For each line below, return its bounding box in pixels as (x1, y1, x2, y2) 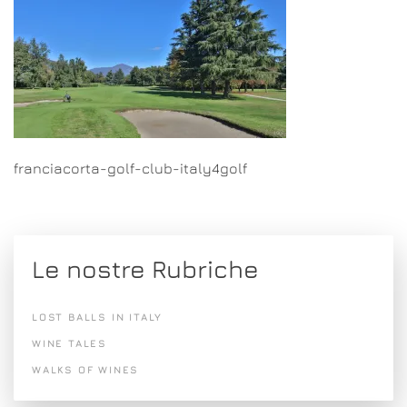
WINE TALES (32, 337, 107, 349)
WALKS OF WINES (32, 363, 140, 375)
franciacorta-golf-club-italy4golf (14, 160, 247, 176)
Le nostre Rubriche (32, 254, 259, 283)
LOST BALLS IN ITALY (32, 311, 164, 323)
